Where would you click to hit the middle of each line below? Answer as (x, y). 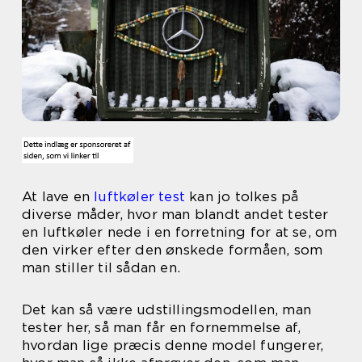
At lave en (58, 196)
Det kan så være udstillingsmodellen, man (167, 309)
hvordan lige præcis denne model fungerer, (173, 345)
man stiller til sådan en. (101, 267)
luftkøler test (140, 196)
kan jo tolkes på (242, 196)
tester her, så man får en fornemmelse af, (162, 327)
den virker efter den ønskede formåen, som (173, 250)
